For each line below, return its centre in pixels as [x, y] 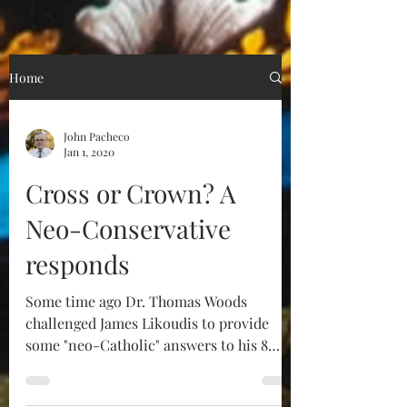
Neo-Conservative [128, 228]
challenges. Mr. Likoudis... [110, 367]
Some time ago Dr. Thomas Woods [136, 301]
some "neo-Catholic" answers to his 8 [147, 345]
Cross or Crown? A [131, 193]
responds [78, 264]
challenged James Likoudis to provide [147, 323]
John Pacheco [97, 136]
